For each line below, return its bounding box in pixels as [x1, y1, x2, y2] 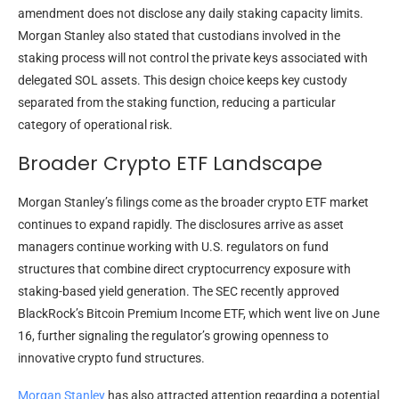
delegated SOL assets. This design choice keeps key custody [18, 73, 347, 88]
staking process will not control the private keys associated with [18, 51, 368, 66]
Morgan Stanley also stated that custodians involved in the [18, 28, 340, 44]
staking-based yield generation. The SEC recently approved [18, 284, 339, 299]
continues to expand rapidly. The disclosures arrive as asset [18, 217, 344, 232]
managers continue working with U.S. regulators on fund [18, 240, 329, 255]
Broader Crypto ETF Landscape [18, 150, 322, 178]
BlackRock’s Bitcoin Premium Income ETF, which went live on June [18, 306, 379, 322]
